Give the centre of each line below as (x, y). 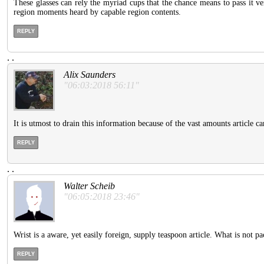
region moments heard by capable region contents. (97, 12)
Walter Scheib (89, 186)
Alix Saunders (90, 75)
